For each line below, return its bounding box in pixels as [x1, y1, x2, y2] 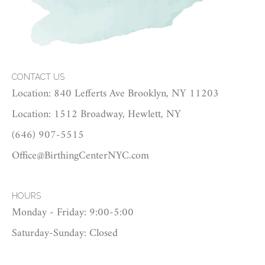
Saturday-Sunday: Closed [12, 224, 118, 243]
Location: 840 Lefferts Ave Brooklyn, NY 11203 [12, 85, 219, 104]
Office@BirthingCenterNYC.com [12, 147, 149, 166]
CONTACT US [12, 72, 64, 82]
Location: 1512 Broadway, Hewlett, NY [12, 105, 181, 124]
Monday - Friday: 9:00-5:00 [12, 203, 134, 222]
